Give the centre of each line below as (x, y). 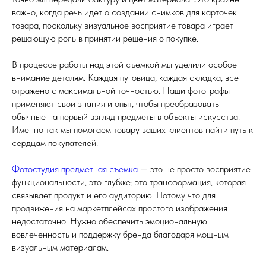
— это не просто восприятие (194, 169)
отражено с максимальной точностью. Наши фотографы (121, 91)
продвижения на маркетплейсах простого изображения (120, 208)
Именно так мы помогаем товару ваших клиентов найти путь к (132, 130)
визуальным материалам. (60, 247)
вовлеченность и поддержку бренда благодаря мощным (120, 234)
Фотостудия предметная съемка (75, 169)
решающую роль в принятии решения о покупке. (105, 38)
